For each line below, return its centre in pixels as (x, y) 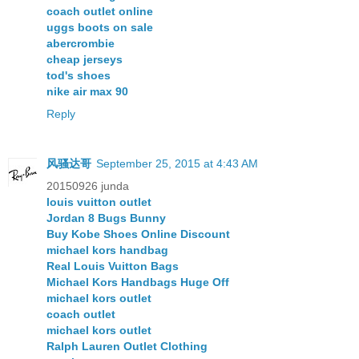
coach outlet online (100, 12)
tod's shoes (79, 76)
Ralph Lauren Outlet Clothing (127, 347)
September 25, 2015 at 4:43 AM (177, 164)
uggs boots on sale (100, 28)
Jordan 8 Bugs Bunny (106, 218)
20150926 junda (88, 186)
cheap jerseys (85, 60)
